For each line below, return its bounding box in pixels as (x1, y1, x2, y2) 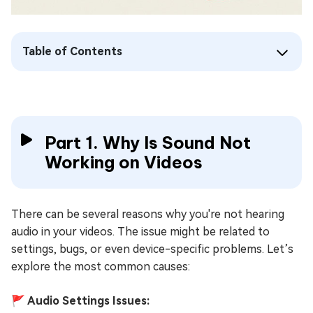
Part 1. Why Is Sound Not (45, 132, 251, 154)
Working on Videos (45, 152, 203, 173)
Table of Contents (22, 45, 122, 59)
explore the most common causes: (11, 260, 190, 274)
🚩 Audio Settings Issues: (11, 294, 150, 308)
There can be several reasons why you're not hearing (11, 208, 284, 221)
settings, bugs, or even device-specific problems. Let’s (11, 242, 293, 256)
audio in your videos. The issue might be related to (11, 225, 270, 239)
